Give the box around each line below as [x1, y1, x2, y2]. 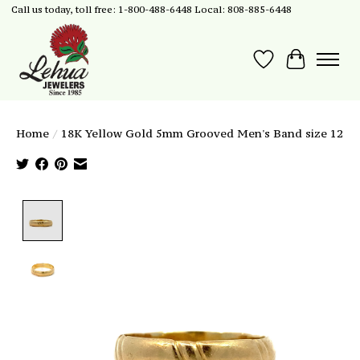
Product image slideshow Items [69, 200, 280, 219]
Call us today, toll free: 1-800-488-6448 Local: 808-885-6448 [10, 3, 292, 16]
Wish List [263, 59, 326, 77]
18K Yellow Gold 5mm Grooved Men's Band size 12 [61, 126, 343, 141]
